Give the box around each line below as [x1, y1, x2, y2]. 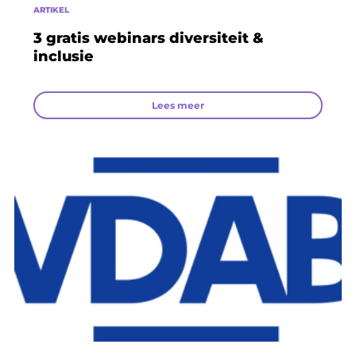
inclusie [33, 47, 94, 65]
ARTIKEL [33, 4, 69, 15]
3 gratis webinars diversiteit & [33, 29, 264, 47]
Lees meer [152, 99, 204, 111]
